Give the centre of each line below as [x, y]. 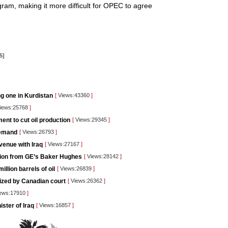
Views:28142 [103, 156]
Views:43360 [74, 95]
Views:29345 [91, 120]
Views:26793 [38, 132]
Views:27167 [64, 144]
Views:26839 [76, 168]
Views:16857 [55, 205]
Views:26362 [87, 181]
